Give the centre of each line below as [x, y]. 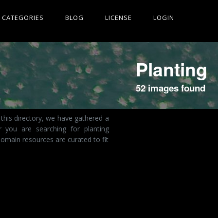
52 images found [170, 88]
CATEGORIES [23, 18]
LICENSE [118, 18]
